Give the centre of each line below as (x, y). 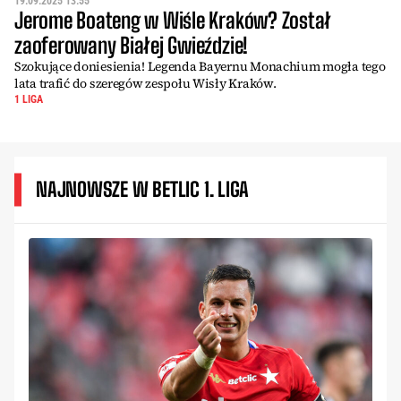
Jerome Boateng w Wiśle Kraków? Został (173, 20)
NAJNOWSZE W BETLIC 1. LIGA (143, 189)
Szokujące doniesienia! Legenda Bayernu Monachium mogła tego (200, 66)
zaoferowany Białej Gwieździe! (132, 45)
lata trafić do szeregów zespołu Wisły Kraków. (145, 83)
